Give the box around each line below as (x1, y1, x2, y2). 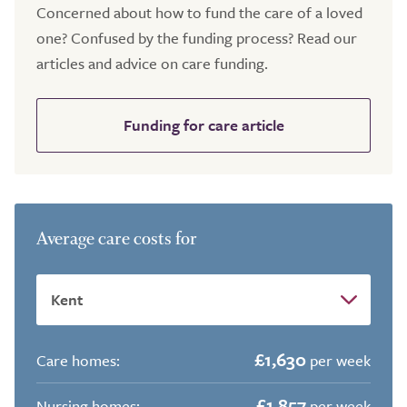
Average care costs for (36, 227, 197, 250)
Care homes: (36, 348, 120, 372)
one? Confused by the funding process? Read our (36, 26, 357, 49)
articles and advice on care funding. (36, 52, 268, 74)
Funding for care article (123, 114, 284, 136)
